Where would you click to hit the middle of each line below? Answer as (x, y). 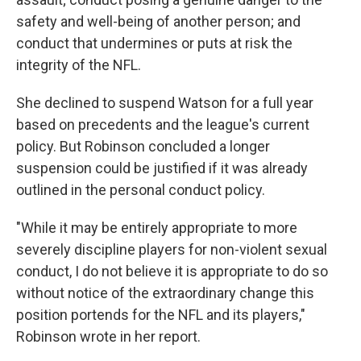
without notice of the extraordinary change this (165, 293)
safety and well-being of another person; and (158, 22)
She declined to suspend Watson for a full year (165, 103)
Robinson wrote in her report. (108, 337)
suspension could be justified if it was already (162, 168)
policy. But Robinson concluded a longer (143, 147)
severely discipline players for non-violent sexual (172, 250)
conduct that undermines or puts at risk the (154, 44)
